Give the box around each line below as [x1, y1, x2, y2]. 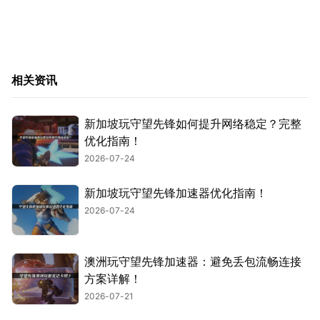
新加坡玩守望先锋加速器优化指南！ [84, 185, 267, 200]
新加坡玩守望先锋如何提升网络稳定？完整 [84, 116, 301, 131]
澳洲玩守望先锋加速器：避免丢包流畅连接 [84, 254, 301, 269]
